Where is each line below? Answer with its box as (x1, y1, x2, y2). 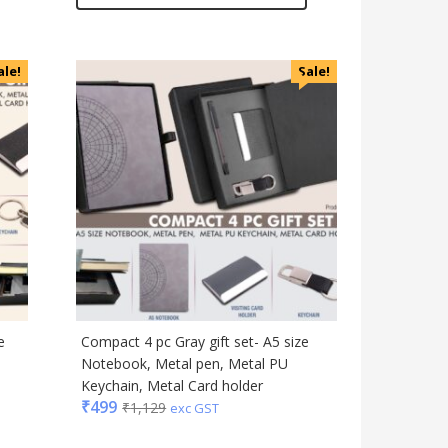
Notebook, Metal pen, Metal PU (81, 354, 289, 374)
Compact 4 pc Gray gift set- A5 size (81, 332, 310, 352)
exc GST (170, 399, 220, 418)
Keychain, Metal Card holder (81, 376, 264, 396)
